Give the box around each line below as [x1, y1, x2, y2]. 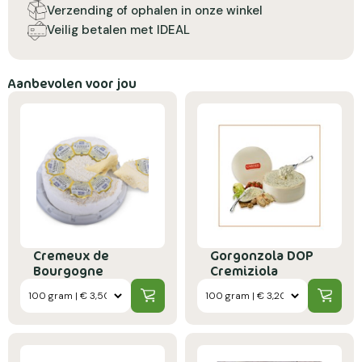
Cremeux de [33, 246, 109, 264]
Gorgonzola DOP [210, 246, 314, 264]
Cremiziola [210, 261, 278, 280]
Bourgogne [33, 261, 103, 280]
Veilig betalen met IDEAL [47, 22, 190, 39]
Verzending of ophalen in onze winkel [47, 2, 263, 19]
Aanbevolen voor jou [8, 74, 137, 92]
